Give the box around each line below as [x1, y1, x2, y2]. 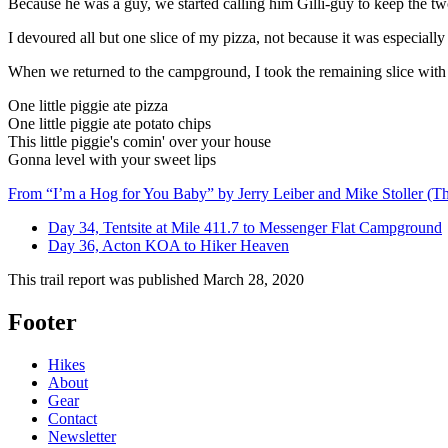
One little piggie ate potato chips [8, 114, 211, 132]
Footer [8, 308, 77, 335]
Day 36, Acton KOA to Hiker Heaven [48, 236, 289, 254]
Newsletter [48, 427, 116, 445]
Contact [48, 409, 97, 427]
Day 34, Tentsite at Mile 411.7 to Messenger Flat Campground [48, 218, 442, 236]
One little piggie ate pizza [8, 96, 168, 114]
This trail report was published [8, 270, 203, 288]
